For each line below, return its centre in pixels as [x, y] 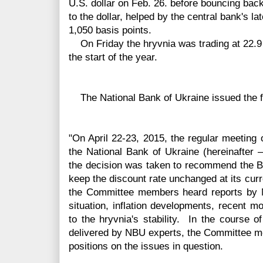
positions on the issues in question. [146, 247]
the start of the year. [113, 58]
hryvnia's [119, 220]
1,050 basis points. [110, 31]
